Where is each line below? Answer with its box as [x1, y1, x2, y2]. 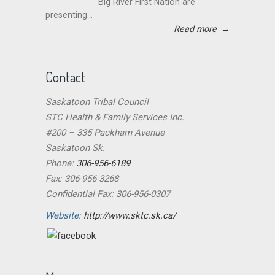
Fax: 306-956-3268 [45, 172, 118, 184]
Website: [45, 209, 83, 221]
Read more [174, 23, 217, 34]
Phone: [45, 157, 76, 169]
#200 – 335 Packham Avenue [45, 126, 165, 138]
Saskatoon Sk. [45, 142, 105, 153]
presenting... [45, 9, 93, 20]
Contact [45, 68, 85, 85]
